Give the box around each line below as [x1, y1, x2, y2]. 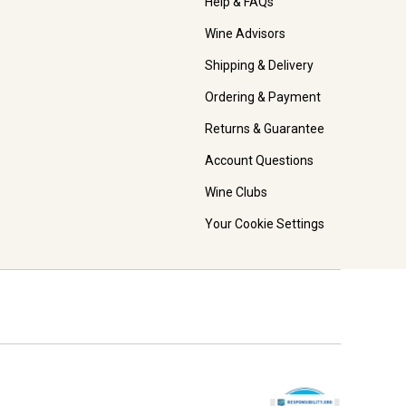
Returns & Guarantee [205, 121, 324, 137]
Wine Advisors [205, 26, 285, 42]
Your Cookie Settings [205, 217, 324, 232]
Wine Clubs [205, 185, 267, 200]
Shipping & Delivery [205, 58, 314, 73]
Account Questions [205, 153, 314, 169]
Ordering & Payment [205, 90, 321, 105]
